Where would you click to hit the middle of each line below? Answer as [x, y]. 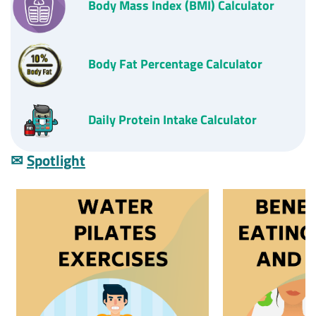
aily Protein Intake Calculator [177, 120]
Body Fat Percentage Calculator [176, 63]
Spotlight [56, 160]
